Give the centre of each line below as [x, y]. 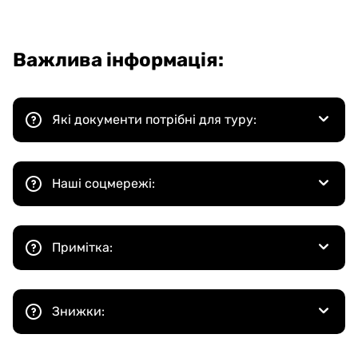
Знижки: [78, 311]
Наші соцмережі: [103, 183]
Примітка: [82, 247]
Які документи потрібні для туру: [154, 119]
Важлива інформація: [118, 60]
